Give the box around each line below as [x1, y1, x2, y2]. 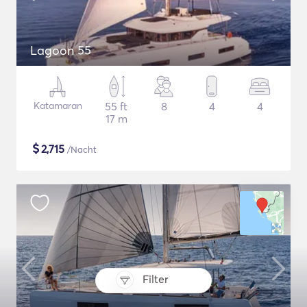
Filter [142, 272, 169, 286]
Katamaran [33, 99, 82, 112]
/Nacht [64, 144, 97, 155]
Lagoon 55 [30, 42, 91, 58]
